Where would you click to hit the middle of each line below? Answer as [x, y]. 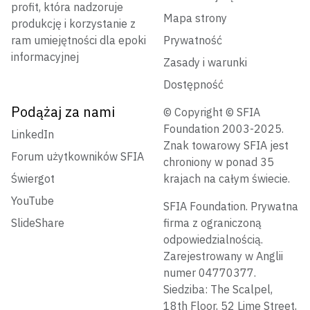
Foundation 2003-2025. [224, 129]
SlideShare [38, 223]
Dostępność [193, 85]
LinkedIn [33, 135]
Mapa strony [195, 18]
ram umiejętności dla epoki [79, 40]
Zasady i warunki [205, 63]
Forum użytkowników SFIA [77, 157]
